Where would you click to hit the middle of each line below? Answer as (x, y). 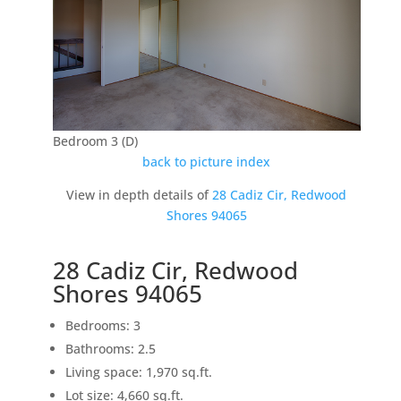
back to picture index (207, 162)
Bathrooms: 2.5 (110, 349)
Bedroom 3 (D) (95, 141)
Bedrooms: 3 (102, 326)
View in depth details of (140, 195)
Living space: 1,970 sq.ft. (138, 372)
